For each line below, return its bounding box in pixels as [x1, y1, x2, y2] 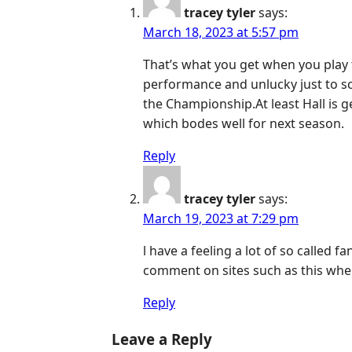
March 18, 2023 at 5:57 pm [143, 24, 299, 42]
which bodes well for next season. [143, 115, 344, 133]
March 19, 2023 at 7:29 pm [143, 210, 299, 228]
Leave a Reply [112, 329, 212, 350]
